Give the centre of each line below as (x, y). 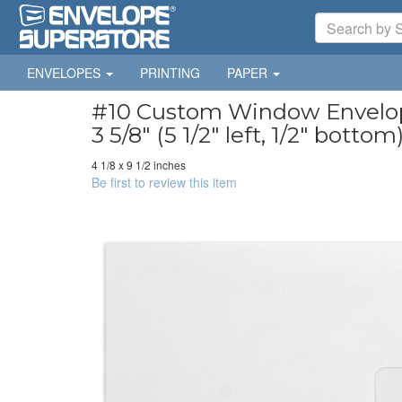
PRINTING (170, 73)
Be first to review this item (164, 182)
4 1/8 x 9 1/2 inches (139, 165)
